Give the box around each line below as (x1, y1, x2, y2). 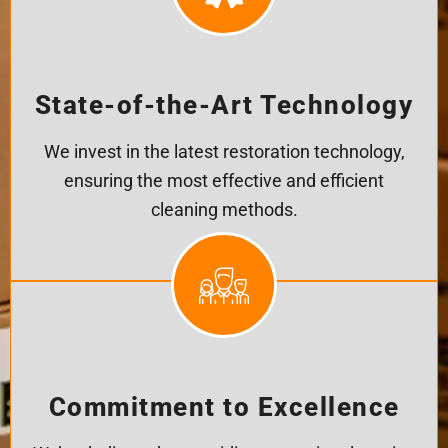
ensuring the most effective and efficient (64, 171, 384, 192)
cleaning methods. (150, 200, 298, 221)
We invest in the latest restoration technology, (43, 142, 405, 163)
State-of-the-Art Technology (34, 90, 414, 121)
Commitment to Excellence (48, 391, 400, 422)
